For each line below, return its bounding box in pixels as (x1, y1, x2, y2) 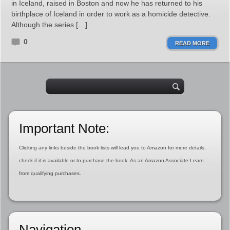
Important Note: (18, 121, 109, 136)
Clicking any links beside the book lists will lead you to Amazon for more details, (18, 145, 206, 150)
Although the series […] (11, 21, 87, 29)
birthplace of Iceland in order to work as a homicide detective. (11, 10, 210, 18)
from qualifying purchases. (18, 170, 81, 176)
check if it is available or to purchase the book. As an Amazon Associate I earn (18, 158, 204, 163)
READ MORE (175, 40, 209, 46)
